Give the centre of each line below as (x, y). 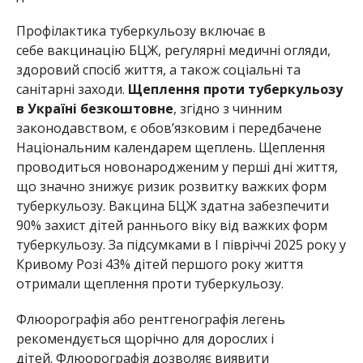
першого (199, 265)
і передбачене (275, 128)
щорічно (151, 339)
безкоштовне (125, 109)
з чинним (250, 109)
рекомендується (70, 339)
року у (324, 245)
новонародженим (161, 167)
